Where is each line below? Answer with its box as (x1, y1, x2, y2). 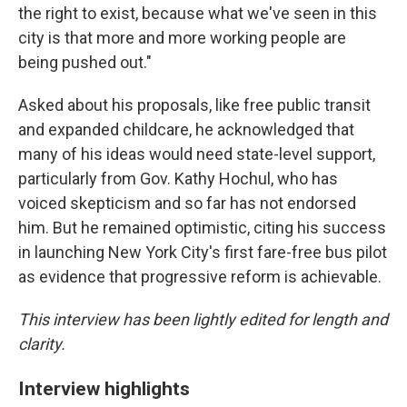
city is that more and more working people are (18, 27, 346, 47)
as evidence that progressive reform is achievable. (18, 266, 382, 286)
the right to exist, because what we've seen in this (18, 3, 377, 23)
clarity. (18, 333, 65, 353)
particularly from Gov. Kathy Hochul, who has (18, 168, 338, 188)
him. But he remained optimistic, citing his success (18, 217, 386, 237)
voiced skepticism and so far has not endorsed (18, 193, 356, 213)
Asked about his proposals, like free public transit (18, 94, 371, 114)
